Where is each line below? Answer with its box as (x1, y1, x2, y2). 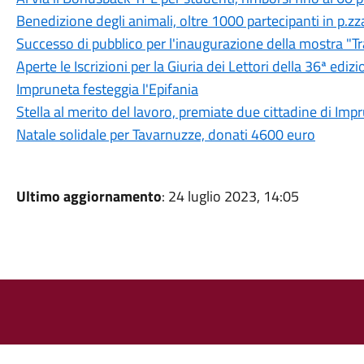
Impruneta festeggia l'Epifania (15, 78, 198, 100)
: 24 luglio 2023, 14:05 (161, 185, 299, 207)
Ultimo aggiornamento (15, 185, 162, 207)
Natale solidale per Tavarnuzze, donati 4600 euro (15, 123, 315, 145)
